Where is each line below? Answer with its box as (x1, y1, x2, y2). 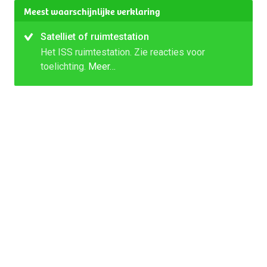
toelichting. (41, 61, 88, 72)
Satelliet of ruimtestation (41, 31, 149, 42)
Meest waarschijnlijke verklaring (24, 4, 160, 18)
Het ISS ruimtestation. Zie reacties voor (41, 46, 205, 58)
